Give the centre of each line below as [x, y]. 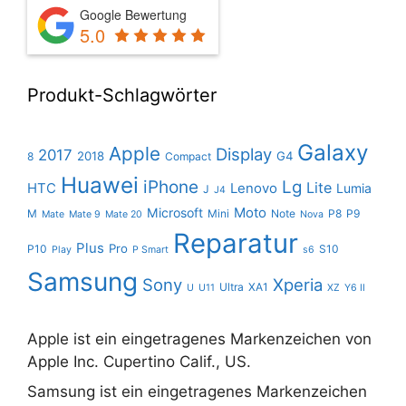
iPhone [171, 187]
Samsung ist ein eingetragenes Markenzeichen [197, 392]
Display [244, 154]
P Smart [150, 249]
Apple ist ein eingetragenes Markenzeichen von [199, 338]
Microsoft [175, 212]
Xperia [298, 284]
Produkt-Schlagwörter [122, 95]
